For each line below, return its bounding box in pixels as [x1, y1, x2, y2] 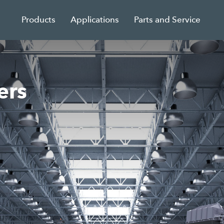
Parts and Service [134, 14, 201, 25]
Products [21, 14, 56, 25]
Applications [70, 14, 119, 25]
